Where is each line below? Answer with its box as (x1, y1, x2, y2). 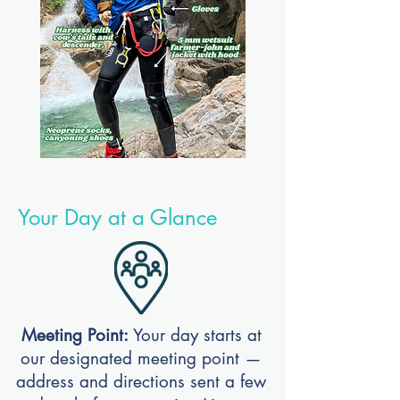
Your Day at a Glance (18, 204, 217, 231)
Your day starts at (132, 324, 262, 346)
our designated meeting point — (21, 347, 262, 370)
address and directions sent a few (16, 371, 266, 393)
